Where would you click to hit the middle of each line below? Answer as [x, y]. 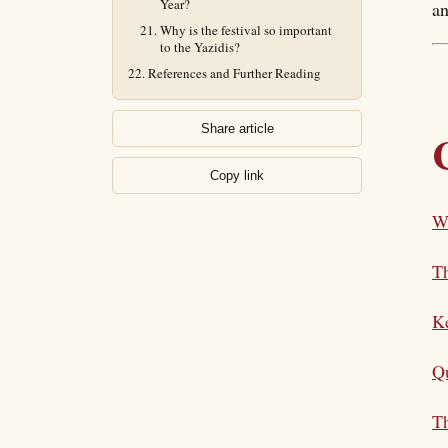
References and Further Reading [234, 73]
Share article [237, 128]
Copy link [237, 175]
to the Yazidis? [200, 47]
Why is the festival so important [246, 30]
